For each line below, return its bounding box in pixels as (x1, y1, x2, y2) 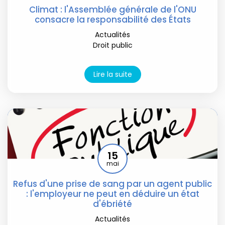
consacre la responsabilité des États (34, 13, 191, 26)
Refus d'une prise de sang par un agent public (13, 177, 212, 190)
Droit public (92, 40, 133, 50)
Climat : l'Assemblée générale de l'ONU (29, 3, 196, 16)
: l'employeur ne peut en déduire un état (26, 187, 199, 200)
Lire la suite (93, 69, 132, 79)
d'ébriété (93, 197, 132, 210)
